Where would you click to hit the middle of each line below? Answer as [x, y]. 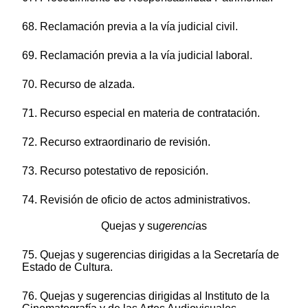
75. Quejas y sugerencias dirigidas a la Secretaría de [151, 255]
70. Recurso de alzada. [78, 85]
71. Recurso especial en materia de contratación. [141, 113]
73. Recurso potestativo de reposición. [115, 171]
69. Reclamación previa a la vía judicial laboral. [137, 56]
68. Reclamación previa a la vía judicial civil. [130, 27]
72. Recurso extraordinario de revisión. [116, 142]
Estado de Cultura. [67, 267]
